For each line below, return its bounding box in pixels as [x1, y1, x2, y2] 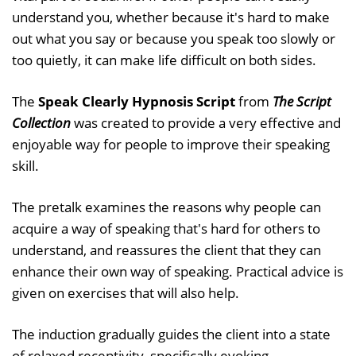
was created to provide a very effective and [71, 113, 341, 132]
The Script [273, 91, 331, 110]
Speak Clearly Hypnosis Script [38, 91, 235, 110]
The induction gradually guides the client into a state [12, 324, 331, 343]
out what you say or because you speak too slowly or [12, 29, 335, 48]
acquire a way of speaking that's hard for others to [12, 219, 320, 238]
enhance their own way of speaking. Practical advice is [12, 261, 343, 281]
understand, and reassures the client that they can [12, 240, 321, 259]
